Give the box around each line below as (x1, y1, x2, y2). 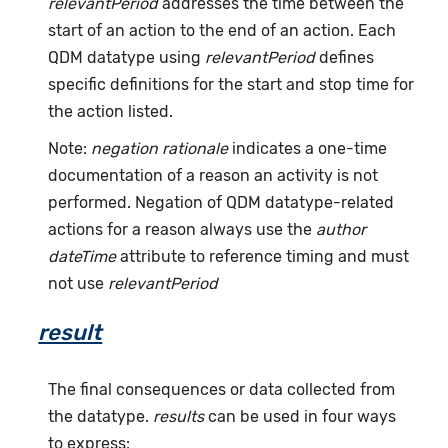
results (153, 407, 205, 427)
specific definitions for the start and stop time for (48, 75, 415, 95)
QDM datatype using (48, 48, 206, 68)
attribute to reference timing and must (116, 247, 410, 267)
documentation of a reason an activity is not (48, 166, 379, 186)
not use (48, 274, 109, 294)
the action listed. (48, 102, 174, 122)
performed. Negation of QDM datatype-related (48, 193, 395, 213)
